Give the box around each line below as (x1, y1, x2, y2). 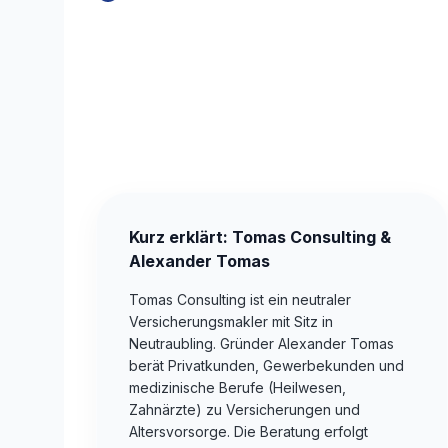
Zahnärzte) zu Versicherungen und (129, 401, 360, 419)
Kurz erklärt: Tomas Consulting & (129, 227, 391, 248)
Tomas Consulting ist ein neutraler (129, 291, 351, 309)
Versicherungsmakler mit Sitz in (129, 313, 333, 331)
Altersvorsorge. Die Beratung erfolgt (129, 423, 368, 441)
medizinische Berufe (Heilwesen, (129, 379, 346, 397)
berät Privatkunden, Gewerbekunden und (129, 357, 404, 375)
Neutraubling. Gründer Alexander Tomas (129, 335, 394, 353)
